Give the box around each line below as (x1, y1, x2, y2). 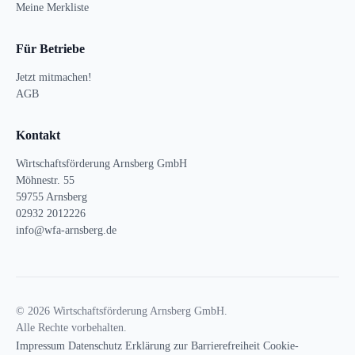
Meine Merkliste (16, 2, 89, 14)
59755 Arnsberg (16, 191, 87, 204)
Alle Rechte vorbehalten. (16, 322, 127, 334)
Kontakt (16, 128, 60, 143)
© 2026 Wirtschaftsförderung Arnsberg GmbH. (16, 305, 227, 318)
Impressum (16, 340, 65, 353)
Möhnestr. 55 (16, 174, 74, 187)
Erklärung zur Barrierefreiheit (125, 340, 260, 353)
